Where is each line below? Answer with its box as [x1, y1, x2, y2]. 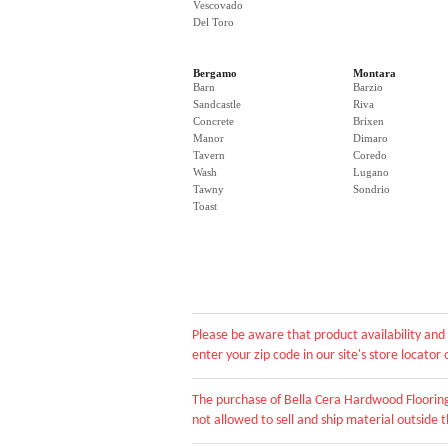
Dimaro [353, 132, 388, 144]
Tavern [193, 149, 225, 161]
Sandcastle [193, 98, 241, 110]
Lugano [353, 166, 389, 178]
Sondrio [353, 183, 390, 195]
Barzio [353, 81, 383, 93]
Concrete [193, 115, 234, 127]
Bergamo [193, 67, 237, 79]
